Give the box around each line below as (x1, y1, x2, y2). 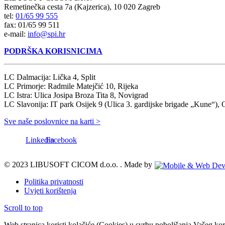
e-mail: (4, 30, 28, 39)
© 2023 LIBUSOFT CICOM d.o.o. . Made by (4, 160, 154, 169)
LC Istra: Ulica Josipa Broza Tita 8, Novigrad (4, 91, 148, 100)
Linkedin (26, 136, 54, 145)
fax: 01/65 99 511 (4, 21, 60, 30)
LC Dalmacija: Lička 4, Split (4, 73, 95, 82)
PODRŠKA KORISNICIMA (4, 47, 102, 56)
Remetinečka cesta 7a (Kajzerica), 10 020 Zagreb (4, 3, 160, 12)
